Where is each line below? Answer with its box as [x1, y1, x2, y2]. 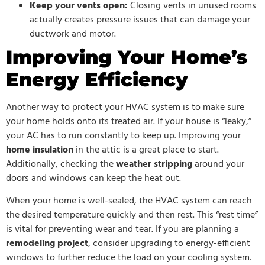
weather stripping [116, 156, 192, 172]
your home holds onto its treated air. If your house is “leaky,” [6, 114, 251, 130]
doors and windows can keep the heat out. [6, 170, 181, 186]
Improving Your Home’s [6, 45, 247, 69]
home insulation [6, 142, 73, 158]
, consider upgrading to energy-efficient [88, 235, 250, 251]
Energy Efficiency [6, 67, 188, 91]
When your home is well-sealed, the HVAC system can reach [6, 193, 252, 209]
